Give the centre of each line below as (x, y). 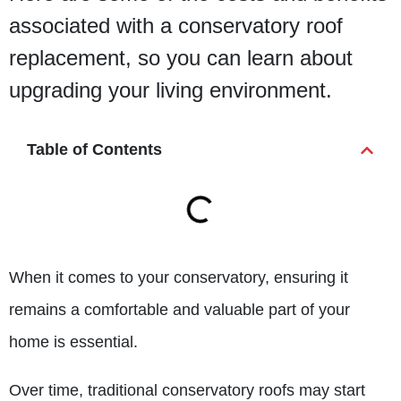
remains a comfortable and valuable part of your (179, 310)
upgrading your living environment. (171, 90)
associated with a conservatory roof (176, 26)
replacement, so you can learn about (181, 58)
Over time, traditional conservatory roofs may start (187, 390)
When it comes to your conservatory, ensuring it (179, 277)
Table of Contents (94, 149)
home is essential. (76, 342)
